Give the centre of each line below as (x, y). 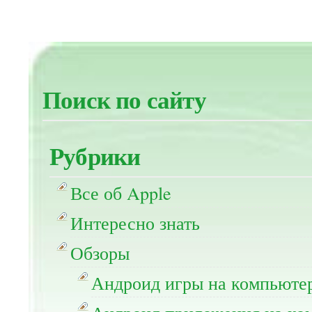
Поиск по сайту (124, 100)
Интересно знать (135, 223)
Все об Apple (121, 193)
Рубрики (95, 156)
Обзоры (100, 253)
